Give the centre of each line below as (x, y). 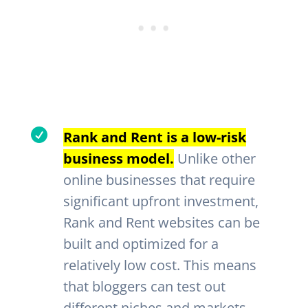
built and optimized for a (141, 244)
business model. (118, 159)
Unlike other (214, 159)
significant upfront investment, (161, 201)
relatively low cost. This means (159, 265)
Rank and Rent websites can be (161, 223)
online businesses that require (159, 180)
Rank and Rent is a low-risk (154, 137)
